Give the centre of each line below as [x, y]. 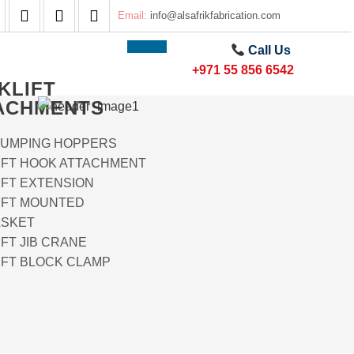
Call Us [268, 50]
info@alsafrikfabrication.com [216, 15]
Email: [134, 15]
